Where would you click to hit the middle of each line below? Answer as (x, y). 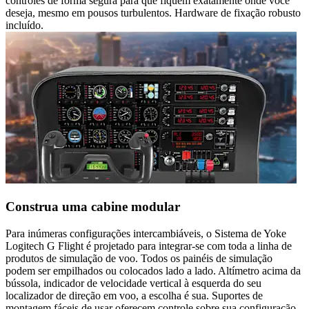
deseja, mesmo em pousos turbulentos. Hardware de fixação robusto (153, 13)
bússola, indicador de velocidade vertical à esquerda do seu (133, 283)
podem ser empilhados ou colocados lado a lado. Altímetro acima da (153, 270)
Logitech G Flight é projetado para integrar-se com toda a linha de (149, 246)
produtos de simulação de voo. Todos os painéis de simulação (139, 258)
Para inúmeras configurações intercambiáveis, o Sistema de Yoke (146, 233)
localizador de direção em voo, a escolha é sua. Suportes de (134, 295)
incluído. (24, 26)
